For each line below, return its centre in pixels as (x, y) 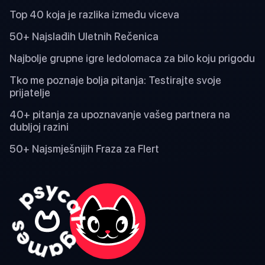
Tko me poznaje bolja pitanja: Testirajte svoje (115, 80)
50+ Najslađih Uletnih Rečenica (84, 37)
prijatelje (30, 93)
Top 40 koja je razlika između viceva (94, 15)
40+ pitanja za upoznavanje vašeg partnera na (120, 115)
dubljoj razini (39, 127)
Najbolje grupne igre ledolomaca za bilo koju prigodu (132, 59)
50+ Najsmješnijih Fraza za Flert (84, 149)
